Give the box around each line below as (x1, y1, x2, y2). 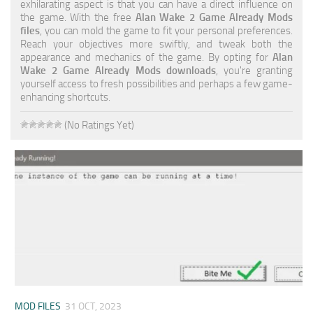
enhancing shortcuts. (20, 90, 110, 103)
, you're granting (215, 64, 293, 77)
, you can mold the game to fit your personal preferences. (40, 24, 293, 37)
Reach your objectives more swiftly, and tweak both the (20, 37, 293, 50)
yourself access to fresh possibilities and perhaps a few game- (20, 77, 293, 90)
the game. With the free (20, 10, 136, 24)
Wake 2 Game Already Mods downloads (20, 64, 216, 77)
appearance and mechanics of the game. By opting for (20, 50, 272, 64)
